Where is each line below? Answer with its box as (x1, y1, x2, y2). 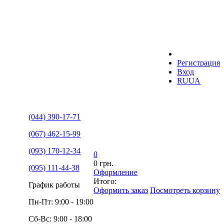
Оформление (93, 168, 137, 176)
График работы (28, 180, 80, 189)
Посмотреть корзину (150, 186, 220, 194)
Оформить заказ (93, 186, 148, 194)
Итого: (93, 177, 116, 185)
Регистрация (177, 58, 220, 67)
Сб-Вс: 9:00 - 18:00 (28, 214, 92, 223)
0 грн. (93, 159, 113, 167)
